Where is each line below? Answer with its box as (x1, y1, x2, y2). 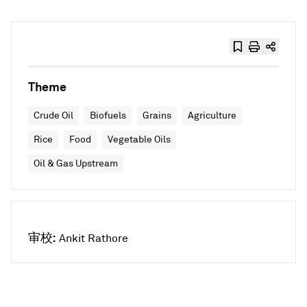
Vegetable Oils (108, 134, 171, 145)
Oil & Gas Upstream (34, 158, 118, 169)
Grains (143, 110, 171, 121)
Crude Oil (34, 110, 73, 121)
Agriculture (188, 110, 236, 121)
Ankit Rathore (58, 232, 128, 245)
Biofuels (90, 110, 126, 121)
